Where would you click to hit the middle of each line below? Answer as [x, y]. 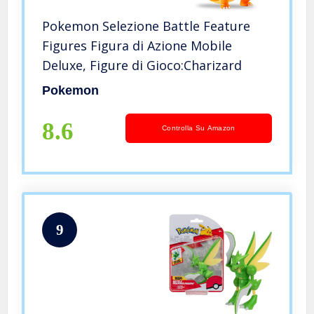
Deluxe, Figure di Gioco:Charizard [142, 66]
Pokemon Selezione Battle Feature [146, 26]
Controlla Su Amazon [199, 128]
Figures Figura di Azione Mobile [137, 46]
